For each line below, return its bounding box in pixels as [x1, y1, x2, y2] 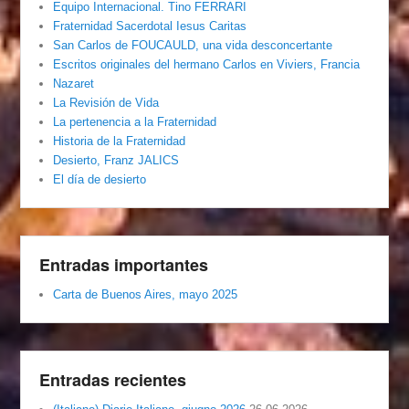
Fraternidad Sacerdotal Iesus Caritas [53, 19, 247, 34]
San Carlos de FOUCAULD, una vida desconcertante [53, 38, 333, 53]
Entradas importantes [39, 253, 209, 278]
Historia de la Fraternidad [53, 134, 186, 149]
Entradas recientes [39, 368, 187, 393]
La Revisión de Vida [53, 96, 160, 110]
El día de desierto [53, 173, 147, 187]
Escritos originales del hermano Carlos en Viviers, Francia [53, 58, 361, 72]
